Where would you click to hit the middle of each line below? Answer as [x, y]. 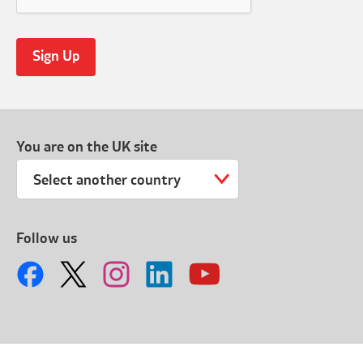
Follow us [47, 239]
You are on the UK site [87, 147]
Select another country [107, 180]
